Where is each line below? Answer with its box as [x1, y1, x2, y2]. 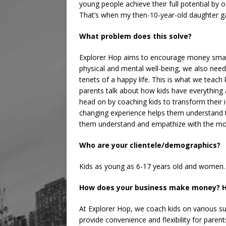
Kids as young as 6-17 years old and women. [79, 161, 225, 172]
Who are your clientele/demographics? [79, 140, 220, 150]
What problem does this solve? [79, 31, 192, 41]
